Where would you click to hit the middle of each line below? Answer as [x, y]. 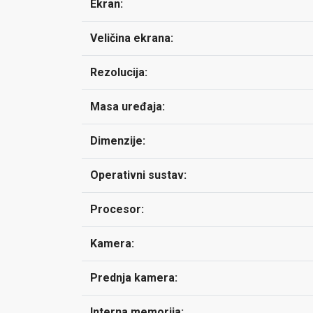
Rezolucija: [119, 72]
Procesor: [117, 209]
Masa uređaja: [128, 107]
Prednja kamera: [134, 278]
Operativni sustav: [138, 175]
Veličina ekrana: [132, 38]
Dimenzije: [118, 141]
